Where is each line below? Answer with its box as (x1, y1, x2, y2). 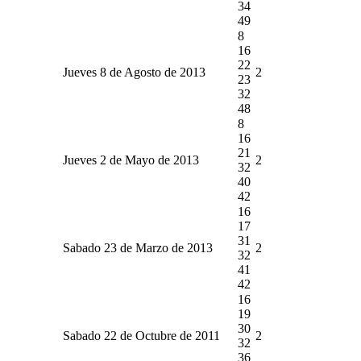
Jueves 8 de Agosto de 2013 (63, 64, 205, 79)
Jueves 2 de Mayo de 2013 (63, 152, 199, 167)
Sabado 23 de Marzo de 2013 (63, 240, 213, 255)
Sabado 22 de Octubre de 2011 (63, 328, 220, 342)
